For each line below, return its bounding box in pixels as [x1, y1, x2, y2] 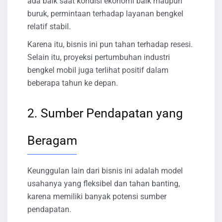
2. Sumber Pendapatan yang [27, 106, 183, 120]
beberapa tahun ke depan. [27, 78, 118, 88]
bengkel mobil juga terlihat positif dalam [27, 65, 168, 75]
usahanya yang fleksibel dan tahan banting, [27, 178, 180, 188]
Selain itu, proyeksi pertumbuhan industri [27, 52, 170, 62]
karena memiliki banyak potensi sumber [27, 191, 166, 201]
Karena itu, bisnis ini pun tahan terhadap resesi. [27, 39, 193, 49]
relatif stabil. [27, 21, 71, 31]
